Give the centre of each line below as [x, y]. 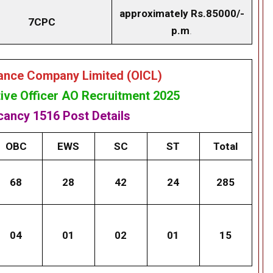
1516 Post [61, 116]
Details [111, 116]
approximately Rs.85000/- [182, 14]
